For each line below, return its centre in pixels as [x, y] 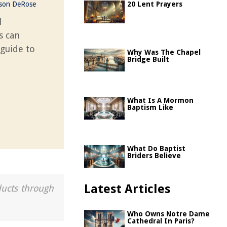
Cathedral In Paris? [161, 221]
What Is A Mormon [160, 100]
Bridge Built [148, 59]
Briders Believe [154, 156]
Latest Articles [127, 189]
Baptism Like [150, 107]
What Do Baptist [156, 148]
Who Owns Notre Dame [168, 214]
